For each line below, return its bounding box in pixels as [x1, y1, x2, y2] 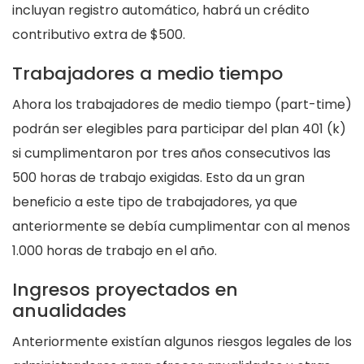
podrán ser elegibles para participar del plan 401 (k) [12, 119, 346, 139]
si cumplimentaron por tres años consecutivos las [12, 144, 331, 163]
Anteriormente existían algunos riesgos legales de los [12, 332, 352, 352]
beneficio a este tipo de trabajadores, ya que [12, 193, 297, 212]
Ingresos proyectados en [12, 277, 238, 303]
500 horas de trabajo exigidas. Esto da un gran [12, 168, 305, 188]
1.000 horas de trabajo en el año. [12, 241, 217, 261]
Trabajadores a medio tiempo [12, 61, 283, 87]
